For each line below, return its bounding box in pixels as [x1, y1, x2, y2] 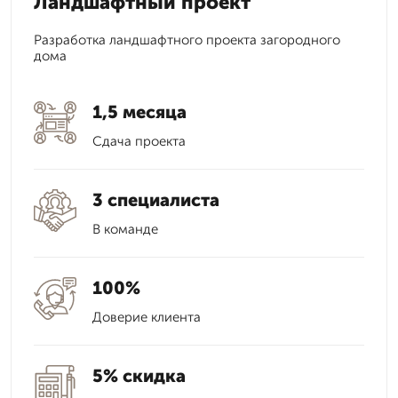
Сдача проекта [92, 133, 186, 149]
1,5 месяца [92, 101, 187, 123]
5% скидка [92, 365, 186, 386]
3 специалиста [92, 189, 219, 211]
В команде [92, 221, 158, 237]
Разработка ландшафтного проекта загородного [34, 32, 340, 48]
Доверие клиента [92, 309, 201, 325]
